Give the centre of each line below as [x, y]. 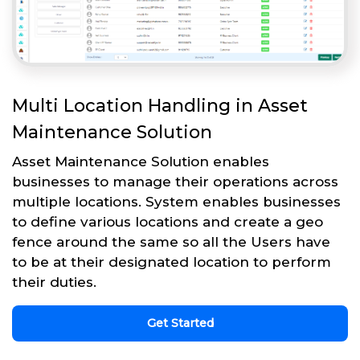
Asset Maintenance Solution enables [141, 161]
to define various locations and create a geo [168, 221]
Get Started [180, 323]
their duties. [54, 282]
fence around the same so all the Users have [171, 241]
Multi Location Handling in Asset [160, 105]
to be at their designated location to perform [172, 262]
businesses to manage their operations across [175, 181]
